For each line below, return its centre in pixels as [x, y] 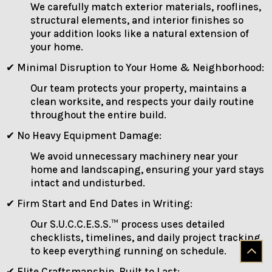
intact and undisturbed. [88, 182]
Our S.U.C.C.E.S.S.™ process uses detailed [127, 224]
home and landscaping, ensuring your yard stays [147, 169]
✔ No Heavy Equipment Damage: [84, 135]
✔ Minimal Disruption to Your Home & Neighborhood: [135, 68]
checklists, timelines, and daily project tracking [145, 237]
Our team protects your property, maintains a [138, 88]
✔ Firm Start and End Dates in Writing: [99, 203]
